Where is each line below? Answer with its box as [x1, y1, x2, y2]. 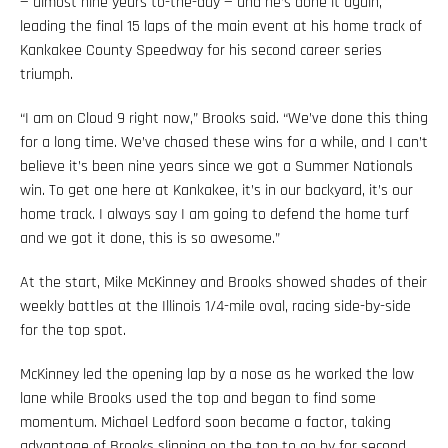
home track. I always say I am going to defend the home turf [20, 203, 409, 225]
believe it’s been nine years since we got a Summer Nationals [20, 155, 413, 177]
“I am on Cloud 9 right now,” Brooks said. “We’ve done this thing [20, 107, 428, 129]
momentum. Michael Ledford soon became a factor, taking [20, 411, 391, 433]
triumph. [20, 63, 73, 85]
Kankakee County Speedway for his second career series [20, 39, 382, 61]
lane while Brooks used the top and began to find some [20, 387, 376, 409]
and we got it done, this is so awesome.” [20, 227, 280, 249]
